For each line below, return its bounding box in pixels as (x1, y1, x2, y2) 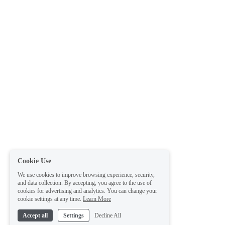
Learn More (83, 193, 111, 200)
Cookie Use (18, 155, 51, 163)
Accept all (23, 210, 48, 217)
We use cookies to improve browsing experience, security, (18, 169, 155, 176)
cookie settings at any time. (18, 193, 81, 200)
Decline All (94, 210, 121, 217)
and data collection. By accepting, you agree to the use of (18, 177, 152, 184)
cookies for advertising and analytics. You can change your (18, 185, 157, 192)
